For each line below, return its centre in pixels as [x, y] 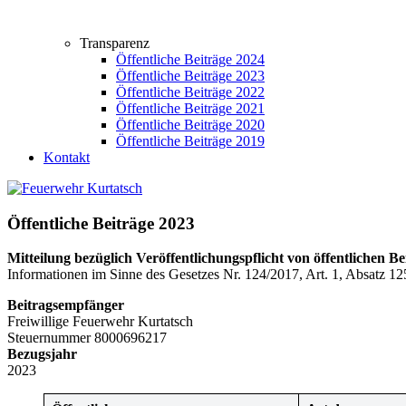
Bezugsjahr [42, 354]
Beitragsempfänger [66, 305]
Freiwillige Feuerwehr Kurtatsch [100, 322]
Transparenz [115, 43]
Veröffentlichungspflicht [210, 258]
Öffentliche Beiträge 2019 [190, 141]
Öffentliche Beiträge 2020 [190, 125]
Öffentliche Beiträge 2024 [190, 59]
